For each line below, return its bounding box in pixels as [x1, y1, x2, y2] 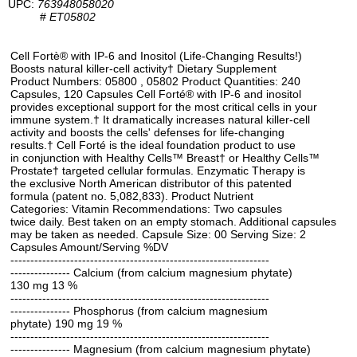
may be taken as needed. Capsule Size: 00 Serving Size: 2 [10, 228, 306, 241]
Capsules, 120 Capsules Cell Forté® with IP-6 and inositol [10, 88, 301, 100]
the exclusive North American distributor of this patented [10, 177, 292, 190]
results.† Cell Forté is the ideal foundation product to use [10, 139, 296, 151]
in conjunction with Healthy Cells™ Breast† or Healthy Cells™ [10, 151, 320, 164]
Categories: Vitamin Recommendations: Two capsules [10, 202, 282, 215]
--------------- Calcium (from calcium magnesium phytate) [10, 266, 292, 279]
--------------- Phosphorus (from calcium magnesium [10, 304, 268, 317]
